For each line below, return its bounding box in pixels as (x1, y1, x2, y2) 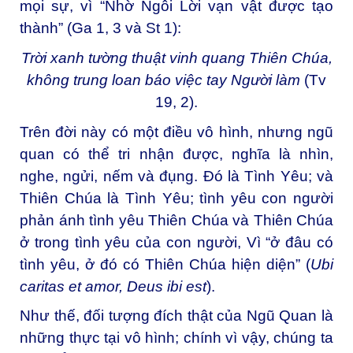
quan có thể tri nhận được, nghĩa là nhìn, (20, 145, 333, 162)
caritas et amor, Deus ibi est (20, 277, 206, 295)
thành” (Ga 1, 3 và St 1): (20, 20, 181, 37)
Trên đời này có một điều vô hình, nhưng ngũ (20, 123, 333, 140)
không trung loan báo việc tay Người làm (27, 71, 300, 88)
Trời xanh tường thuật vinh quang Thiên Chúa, (20, 49, 333, 66)
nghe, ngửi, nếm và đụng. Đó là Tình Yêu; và (20, 167, 333, 184)
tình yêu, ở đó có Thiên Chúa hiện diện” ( (20, 255, 310, 273)
